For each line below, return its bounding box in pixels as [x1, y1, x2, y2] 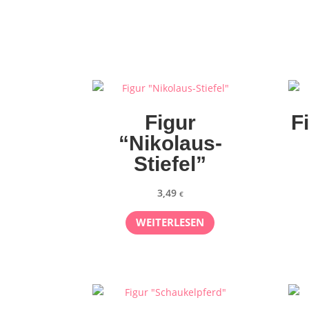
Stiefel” [134, 152, 207, 175]
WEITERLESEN [136, 215, 205, 230]
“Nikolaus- [118, 131, 222, 154]
